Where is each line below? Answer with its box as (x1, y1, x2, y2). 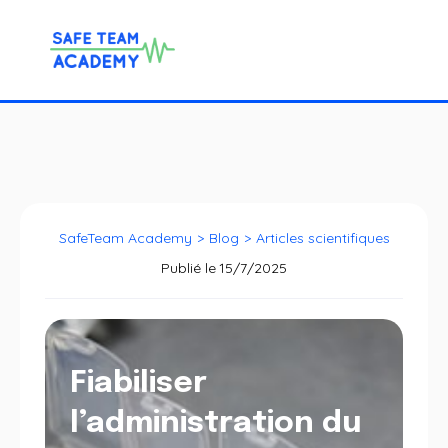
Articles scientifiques (255, 229, 390, 247)
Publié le (161, 259, 216, 277)
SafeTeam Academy (58, 229, 192, 247)
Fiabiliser (70, 368, 207, 399)
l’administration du (70, 408, 361, 439)
